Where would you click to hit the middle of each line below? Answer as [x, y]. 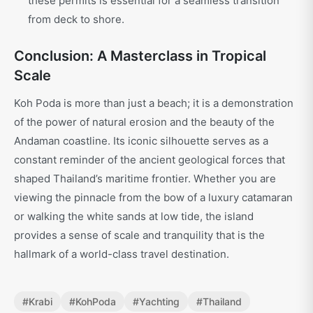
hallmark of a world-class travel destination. [122, 254]
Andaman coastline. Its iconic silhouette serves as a [141, 141]
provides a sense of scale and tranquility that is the [139, 235]
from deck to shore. [76, 20]
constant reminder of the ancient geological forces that [150, 160]
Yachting [159, 302]
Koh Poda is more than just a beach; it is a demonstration [154, 103]
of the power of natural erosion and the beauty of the [144, 122]
